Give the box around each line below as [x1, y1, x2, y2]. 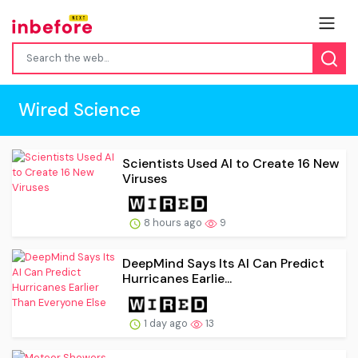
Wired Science [18, 97, 141, 121]
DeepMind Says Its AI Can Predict [122, 255, 324, 272]
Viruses [122, 169, 167, 187]
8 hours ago [141, 216, 205, 230]
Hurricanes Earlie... [122, 270, 232, 288]
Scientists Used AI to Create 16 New [122, 154, 340, 172]
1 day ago [141, 316, 190, 331]
